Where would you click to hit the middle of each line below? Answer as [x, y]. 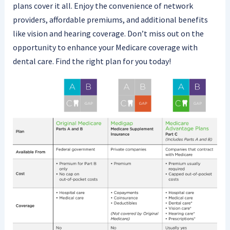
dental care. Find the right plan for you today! [92, 61]
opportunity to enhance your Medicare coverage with [105, 47]
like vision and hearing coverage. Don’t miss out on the [108, 34]
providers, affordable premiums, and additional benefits [110, 20]
